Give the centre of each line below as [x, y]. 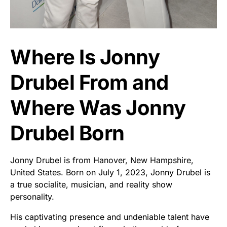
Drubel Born [67, 133]
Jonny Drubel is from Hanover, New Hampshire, [102, 160]
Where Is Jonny [85, 57]
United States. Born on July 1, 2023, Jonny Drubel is [110, 172]
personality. [32, 196]
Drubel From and [89, 82]
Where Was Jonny [98, 107]
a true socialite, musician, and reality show [91, 184]
